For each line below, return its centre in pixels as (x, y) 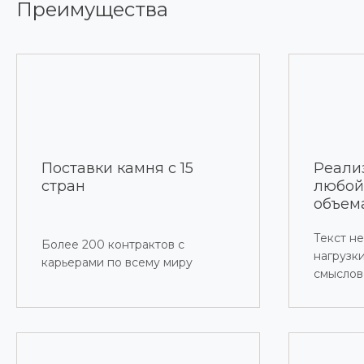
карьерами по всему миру (117, 263)
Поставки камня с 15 (117, 169)
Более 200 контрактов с (113, 245)
